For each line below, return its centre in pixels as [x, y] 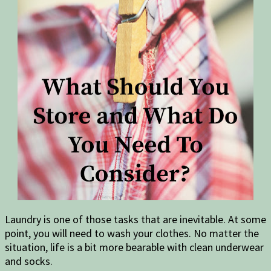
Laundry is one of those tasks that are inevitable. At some [135, 219]
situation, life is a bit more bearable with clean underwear [134, 247]
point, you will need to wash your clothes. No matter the [132, 233]
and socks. [30, 261]
